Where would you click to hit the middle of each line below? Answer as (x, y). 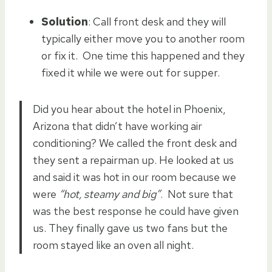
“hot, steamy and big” (110, 194)
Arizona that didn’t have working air (117, 126)
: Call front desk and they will (157, 21)
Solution (65, 21)
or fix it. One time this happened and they (143, 55)
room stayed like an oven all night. (113, 245)
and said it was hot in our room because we (134, 177)
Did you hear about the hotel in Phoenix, (129, 109)
